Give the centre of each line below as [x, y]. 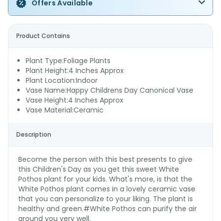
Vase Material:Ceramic [65, 110]
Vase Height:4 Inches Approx [74, 100]
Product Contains [43, 36]
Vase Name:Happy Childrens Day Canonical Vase [110, 90]
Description [34, 134]
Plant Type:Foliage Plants [68, 61]
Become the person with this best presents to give [105, 159]
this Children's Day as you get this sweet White [99, 169]
